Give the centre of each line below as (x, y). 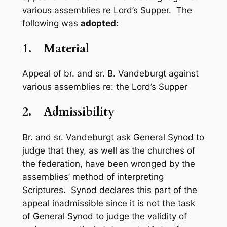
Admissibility (79, 112)
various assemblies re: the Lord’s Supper (105, 87)
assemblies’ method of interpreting (93, 177)
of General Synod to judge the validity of (104, 216)
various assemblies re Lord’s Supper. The (107, 10)
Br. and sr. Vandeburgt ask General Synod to (113, 137)
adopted (98, 23)
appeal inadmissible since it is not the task (108, 203)
